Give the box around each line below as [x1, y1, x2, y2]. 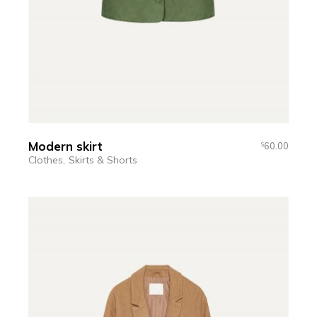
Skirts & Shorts [69, 154, 138, 167]
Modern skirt [28, 139, 103, 154]
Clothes [28, 154, 64, 167]
